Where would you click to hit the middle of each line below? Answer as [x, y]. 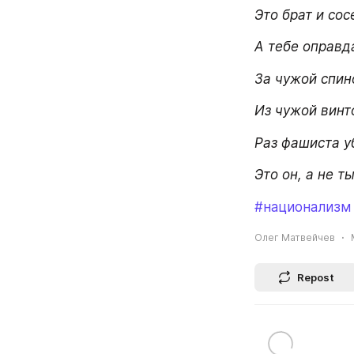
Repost [316, 277]
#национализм [303, 207]
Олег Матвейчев [295, 237]
